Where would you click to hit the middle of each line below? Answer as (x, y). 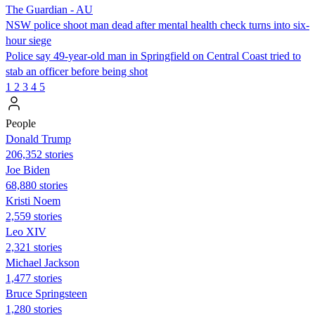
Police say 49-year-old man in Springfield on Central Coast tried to (153, 56)
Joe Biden (28, 169)
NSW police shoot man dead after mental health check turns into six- (157, 25)
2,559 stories (34, 216)
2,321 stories (34, 247)
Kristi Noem (33, 200)
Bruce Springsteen (46, 293)
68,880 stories (37, 185)
